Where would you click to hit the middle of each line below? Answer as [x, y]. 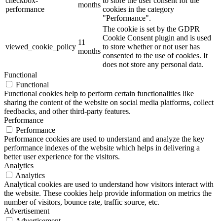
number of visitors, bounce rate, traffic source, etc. [82, 202]
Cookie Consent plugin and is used [157, 37]
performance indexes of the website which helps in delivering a [102, 147]
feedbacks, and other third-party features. [67, 111]
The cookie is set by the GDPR [151, 29]
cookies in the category [138, 9]
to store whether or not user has [151, 46]
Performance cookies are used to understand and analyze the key [104, 139]
